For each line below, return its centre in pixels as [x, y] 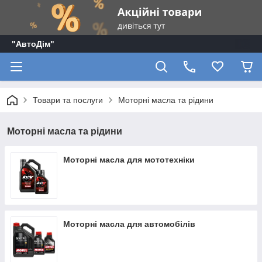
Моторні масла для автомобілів [129, 224]
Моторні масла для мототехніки [129, 160]
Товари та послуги [68, 100]
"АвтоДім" [33, 44]
